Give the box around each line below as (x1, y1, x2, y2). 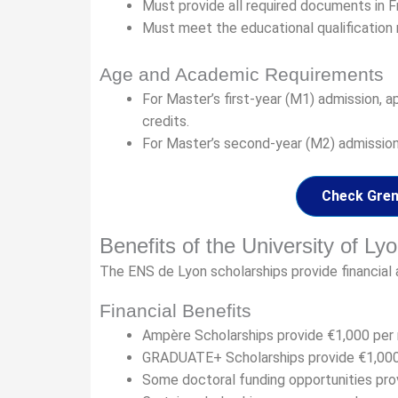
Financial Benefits (99, 300, 251, 321)
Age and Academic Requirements (99, 64, 384, 84)
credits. (142, 113, 189, 130)
